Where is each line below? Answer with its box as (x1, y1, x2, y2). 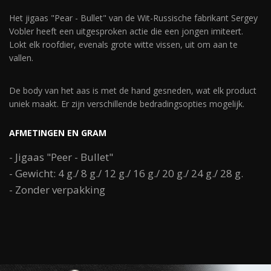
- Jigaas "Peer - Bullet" (9, 150, 113, 164)
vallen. (9, 52, 33, 64)
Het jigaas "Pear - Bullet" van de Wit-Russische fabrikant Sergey (9, 12, 258, 24)
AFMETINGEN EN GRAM (9, 127, 106, 139)
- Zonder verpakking (9, 183, 105, 197)
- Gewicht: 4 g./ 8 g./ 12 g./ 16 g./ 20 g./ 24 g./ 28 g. (9, 166, 243, 180)
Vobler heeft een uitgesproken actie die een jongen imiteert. (9, 25, 243, 37)
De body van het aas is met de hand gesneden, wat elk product (9, 85, 256, 96)
